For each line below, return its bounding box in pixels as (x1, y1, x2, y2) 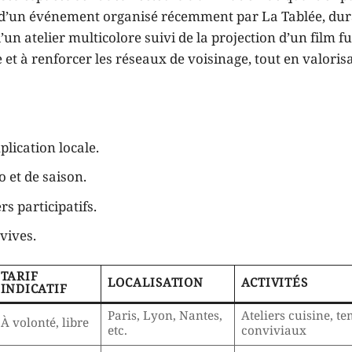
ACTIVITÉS (240, 275, 308, 291)
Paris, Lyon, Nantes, (107, 308, 222, 324)
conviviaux (240, 323, 306, 339)
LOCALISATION (107, 275, 203, 291)
